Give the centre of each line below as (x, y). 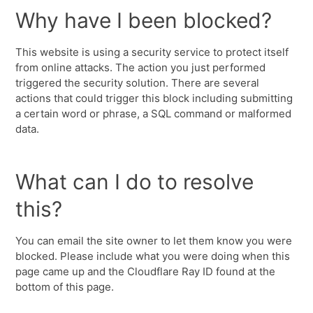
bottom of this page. (65, 287)
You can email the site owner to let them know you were (154, 241)
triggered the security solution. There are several (138, 83)
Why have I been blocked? (144, 20)
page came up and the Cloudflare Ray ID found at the (146, 271)
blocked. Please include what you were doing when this (153, 256)
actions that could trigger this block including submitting (154, 98)
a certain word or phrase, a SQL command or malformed (154, 114)
